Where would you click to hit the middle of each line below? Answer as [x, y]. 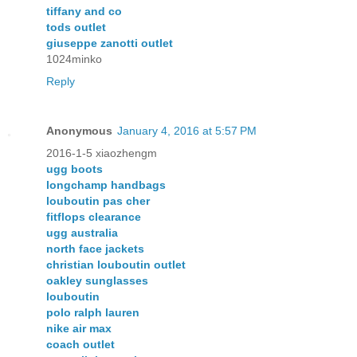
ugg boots [75, 169]
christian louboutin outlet [116, 264]
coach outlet [80, 344]
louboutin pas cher [98, 200]
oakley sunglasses [97, 280]
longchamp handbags [106, 184]
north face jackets [95, 248]
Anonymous [79, 130]
